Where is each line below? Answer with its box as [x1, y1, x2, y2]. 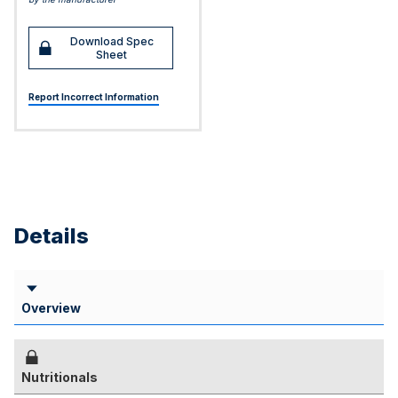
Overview [21, 300, 81, 315]
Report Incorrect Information [28, 92, 159, 102]
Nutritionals [21, 370, 98, 385]
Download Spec [69, 35, 154, 48]
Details [14, 223, 89, 249]
